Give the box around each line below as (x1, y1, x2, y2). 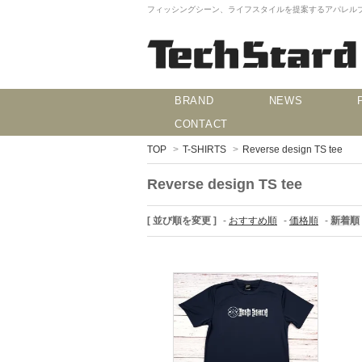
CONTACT (175, 118, 228, 130)
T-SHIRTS (183, 144, 226, 155)
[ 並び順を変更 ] (147, 215, 217, 226)
